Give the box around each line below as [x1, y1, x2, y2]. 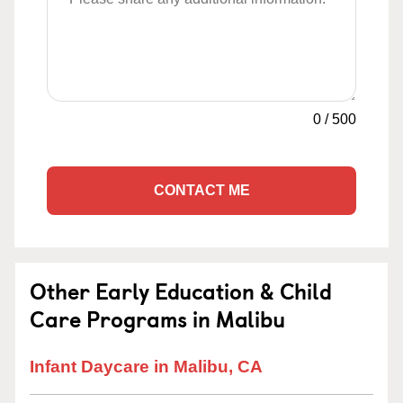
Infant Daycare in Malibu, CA [30, 357, 263, 376]
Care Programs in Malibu [30, 302, 285, 335]
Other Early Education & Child [30, 274, 332, 307]
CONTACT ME [153, 183, 250, 198]
